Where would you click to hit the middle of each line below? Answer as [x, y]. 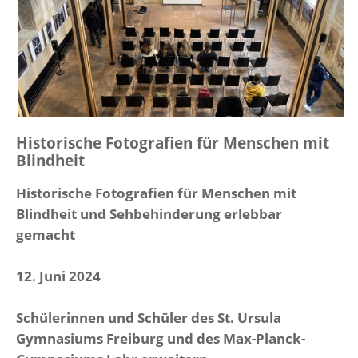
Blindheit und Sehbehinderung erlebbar [149, 213]
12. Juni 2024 [58, 275]
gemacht [46, 234]
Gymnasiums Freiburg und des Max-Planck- [161, 338]
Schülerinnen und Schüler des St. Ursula [149, 317]
